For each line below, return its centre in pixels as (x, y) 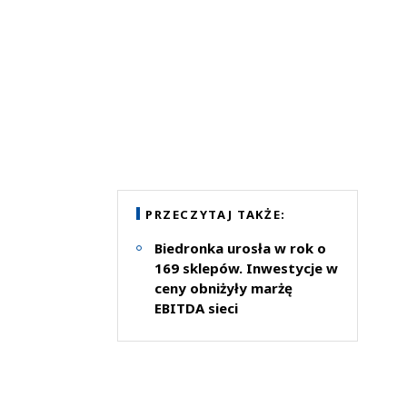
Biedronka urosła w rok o (240, 248)
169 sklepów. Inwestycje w (246, 268)
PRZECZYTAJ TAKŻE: (215, 214)
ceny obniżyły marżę (223, 288)
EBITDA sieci (196, 308)
